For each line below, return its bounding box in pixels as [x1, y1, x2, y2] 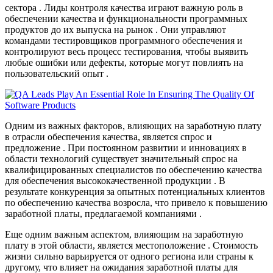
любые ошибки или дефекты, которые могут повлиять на [5, 57, 243, 68]
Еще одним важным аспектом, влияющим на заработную [5, 229, 243, 240]
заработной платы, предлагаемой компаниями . [5, 208, 202, 219]
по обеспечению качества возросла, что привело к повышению [5, 197, 268, 208]
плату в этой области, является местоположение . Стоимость [5, 240, 258, 251]
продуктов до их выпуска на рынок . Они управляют [5, 24, 226, 35]
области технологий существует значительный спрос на [5, 154, 238, 165]
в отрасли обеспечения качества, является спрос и [5, 132, 212, 143]
